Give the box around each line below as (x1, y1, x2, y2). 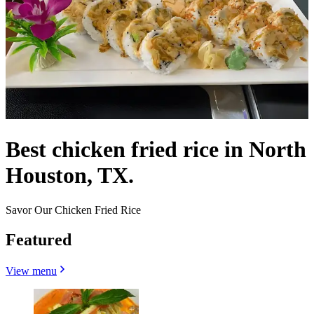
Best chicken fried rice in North (6, 137, 306, 163)
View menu (6, 264, 57, 277)
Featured (6, 230, 71, 249)
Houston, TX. (6, 163, 134, 189)
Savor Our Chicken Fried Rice (6, 203, 141, 216)
